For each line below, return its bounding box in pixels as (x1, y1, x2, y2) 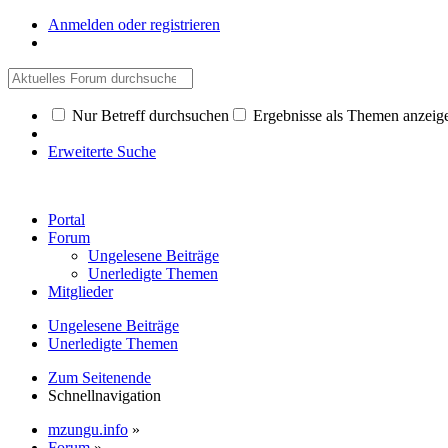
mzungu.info (48, 421, 128, 438)
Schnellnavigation (48, 387, 161, 404)
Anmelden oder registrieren (48, 16, 220, 33)
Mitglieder (48, 283, 113, 300)
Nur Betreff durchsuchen (68, 107, 229, 124)
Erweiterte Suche (48, 143, 156, 160)
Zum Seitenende (48, 369, 151, 386)
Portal (48, 211, 85, 228)
